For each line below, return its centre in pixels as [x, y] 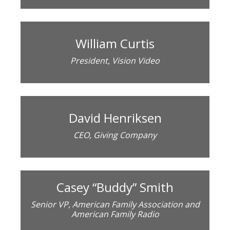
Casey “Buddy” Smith [115, 187]
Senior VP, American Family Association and [115, 205]
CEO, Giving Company [115, 135]
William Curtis [115, 43]
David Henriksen [115, 118]
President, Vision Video [115, 60]
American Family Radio [115, 214]
